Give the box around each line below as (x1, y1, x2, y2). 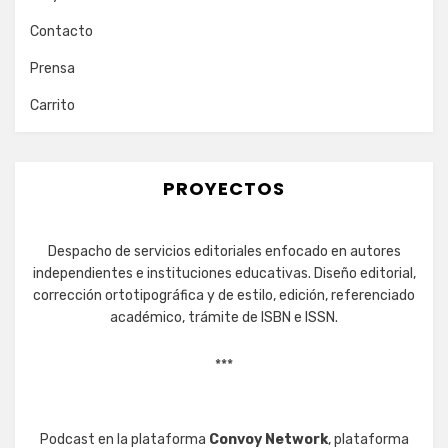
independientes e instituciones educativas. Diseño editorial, (32, 265, 416, 282)
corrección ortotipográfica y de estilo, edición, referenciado (33, 287, 415, 304)
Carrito (30, 97, 75, 114)
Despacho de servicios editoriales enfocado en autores (47, 243, 401, 260)
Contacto (30, 23, 93, 40)
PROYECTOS (163, 176, 285, 201)
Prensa (30, 60, 75, 77)
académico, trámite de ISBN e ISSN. (110, 309, 338, 326)
